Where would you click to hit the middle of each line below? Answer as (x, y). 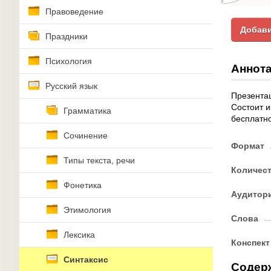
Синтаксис (86, 260)
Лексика (79, 235)
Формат (248, 146)
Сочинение (86, 135)
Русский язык (71, 86)
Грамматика (87, 111)
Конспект (250, 243)
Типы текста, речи (99, 160)
